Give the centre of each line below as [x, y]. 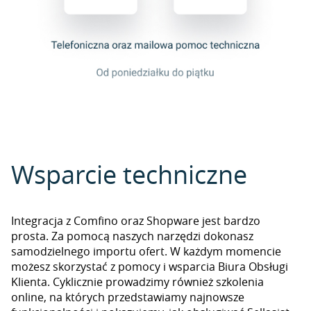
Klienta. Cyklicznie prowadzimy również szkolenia [137, 282]
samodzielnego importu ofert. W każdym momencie [146, 251]
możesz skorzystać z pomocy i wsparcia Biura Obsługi [150, 267]
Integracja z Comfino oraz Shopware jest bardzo [136, 221]
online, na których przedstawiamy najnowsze [128, 297]
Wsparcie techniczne [129, 174]
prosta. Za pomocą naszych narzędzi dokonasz [132, 236]
